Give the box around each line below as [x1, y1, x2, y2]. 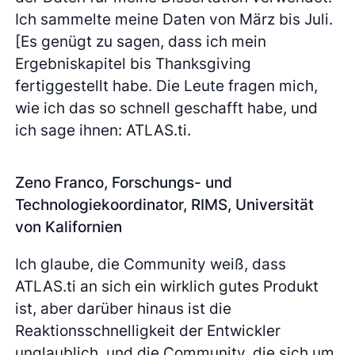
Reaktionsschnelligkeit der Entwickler [15, 321, 281, 341]
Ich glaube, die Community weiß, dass [15, 254, 287, 274]
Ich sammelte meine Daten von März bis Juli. [15, 10, 334, 29]
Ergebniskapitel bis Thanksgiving [15, 54, 252, 74]
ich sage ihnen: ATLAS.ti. [15, 120, 192, 140]
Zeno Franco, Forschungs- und [15, 173, 233, 193]
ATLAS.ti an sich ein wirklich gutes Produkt [15, 277, 319, 296]
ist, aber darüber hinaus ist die [15, 299, 232, 319]
